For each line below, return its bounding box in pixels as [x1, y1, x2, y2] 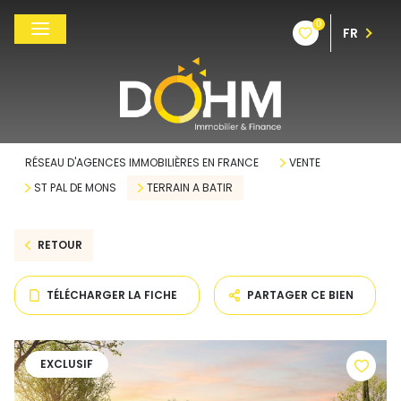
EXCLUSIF [40, 356, 93, 371]
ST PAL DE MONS [33, 180, 116, 195]
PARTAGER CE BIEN [247, 287, 354, 303]
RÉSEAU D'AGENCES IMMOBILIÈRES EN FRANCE [25, 155, 259, 170]
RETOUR [37, 237, 82, 252]
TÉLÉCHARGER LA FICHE [47, 287, 178, 303]
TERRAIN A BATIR [146, 180, 233, 195]
